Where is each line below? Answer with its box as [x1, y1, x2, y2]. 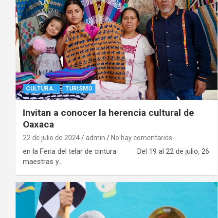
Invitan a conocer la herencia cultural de [23, 107, 194, 119]
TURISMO [65, 85, 92, 92]
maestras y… [23, 157, 63, 166]
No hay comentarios [111, 134, 172, 142]
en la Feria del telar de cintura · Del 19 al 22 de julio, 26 [23, 147, 209, 156]
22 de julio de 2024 [23, 134, 80, 142]
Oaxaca [23, 119, 54, 130]
